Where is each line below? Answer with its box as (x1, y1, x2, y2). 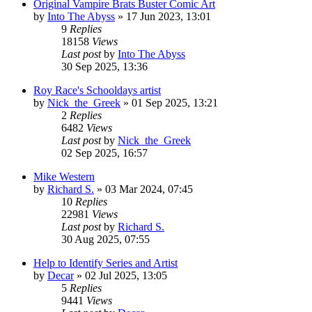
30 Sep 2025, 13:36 (61, 60, 148, 72)
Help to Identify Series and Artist (33, 256, 178, 269)
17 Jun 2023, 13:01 (126, 10, 211, 22)
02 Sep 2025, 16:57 (61, 146, 148, 159)
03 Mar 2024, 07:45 (105, 182, 193, 195)
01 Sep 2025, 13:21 (132, 96, 218, 109)
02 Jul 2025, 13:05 (85, 269, 167, 281)
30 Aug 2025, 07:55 (61, 233, 150, 245)
